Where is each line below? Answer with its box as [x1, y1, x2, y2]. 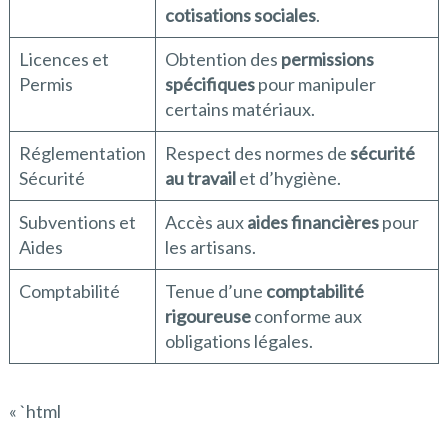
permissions [280, 48, 374, 71]
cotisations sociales [164, 4, 316, 27]
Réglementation [18, 142, 146, 165]
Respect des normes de [164, 142, 350, 165]
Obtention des [164, 48, 281, 71]
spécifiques [164, 73, 255, 96]
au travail [164, 167, 236, 190]
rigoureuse [164, 305, 251, 328]
